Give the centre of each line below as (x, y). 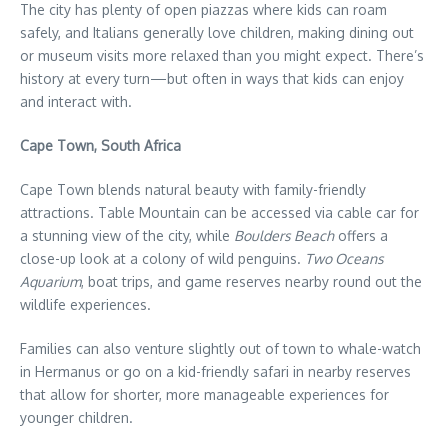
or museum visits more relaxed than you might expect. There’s (222, 56)
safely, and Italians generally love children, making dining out (217, 33)
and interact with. (76, 102)
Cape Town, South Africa (100, 146)
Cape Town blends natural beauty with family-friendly (193, 190)
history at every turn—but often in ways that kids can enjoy (212, 79)
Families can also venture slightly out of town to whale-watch (220, 349)
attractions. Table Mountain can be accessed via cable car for (219, 213)
